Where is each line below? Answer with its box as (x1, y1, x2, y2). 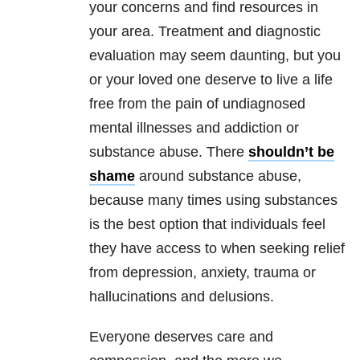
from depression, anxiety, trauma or (89, 264, 316, 281)
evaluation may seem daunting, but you (89, 47, 341, 64)
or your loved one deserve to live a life (89, 72, 333, 88)
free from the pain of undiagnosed (89, 96, 305, 112)
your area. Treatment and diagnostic (89, 23, 321, 40)
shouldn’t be (248, 144, 334, 161)
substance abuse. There (89, 144, 248, 161)
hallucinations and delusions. (89, 288, 274, 305)
